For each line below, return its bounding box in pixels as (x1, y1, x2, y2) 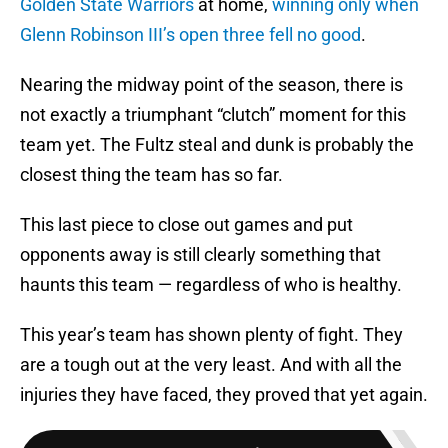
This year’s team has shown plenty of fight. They (20, 324, 403, 346)
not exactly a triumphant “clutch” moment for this (20, 104, 406, 126)
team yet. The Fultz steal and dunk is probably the (20, 134, 414, 156)
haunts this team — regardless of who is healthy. (20, 274, 402, 296)
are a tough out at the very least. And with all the (20, 354, 402, 376)
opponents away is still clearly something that (20, 244, 381, 266)
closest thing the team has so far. (20, 164, 283, 186)
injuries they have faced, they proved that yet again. (20, 384, 428, 406)
